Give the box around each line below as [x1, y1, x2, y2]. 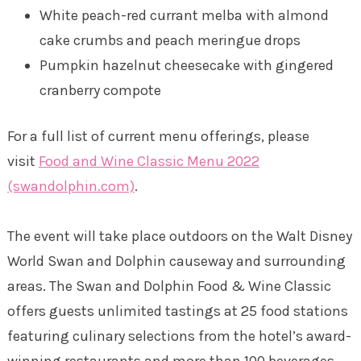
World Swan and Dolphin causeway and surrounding [6, 251, 346, 270]
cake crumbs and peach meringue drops [39, 31, 301, 49]
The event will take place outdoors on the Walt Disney [6, 226, 352, 245]
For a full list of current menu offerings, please [6, 127, 309, 145]
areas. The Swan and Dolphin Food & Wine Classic [6, 276, 331, 295]
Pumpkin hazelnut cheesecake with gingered [39, 56, 334, 74]
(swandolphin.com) [6, 176, 135, 195]
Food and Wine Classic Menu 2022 [38, 151, 259, 170]
